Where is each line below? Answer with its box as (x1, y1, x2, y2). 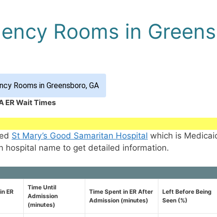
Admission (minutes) (89, 196, 148, 204)
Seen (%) (162, 196, 187, 204)
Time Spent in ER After (89, 187, 153, 195)
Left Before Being (162, 187, 212, 195)
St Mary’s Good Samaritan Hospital (12, 131, 148, 141)
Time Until (28, 183, 56, 191)
